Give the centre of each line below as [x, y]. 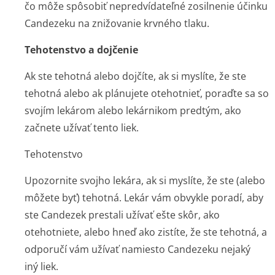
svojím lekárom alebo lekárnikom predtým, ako [133, 110]
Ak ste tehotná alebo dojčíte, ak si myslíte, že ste [135, 76]
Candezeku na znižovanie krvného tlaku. [117, 23]
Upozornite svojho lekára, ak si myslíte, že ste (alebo [145, 180]
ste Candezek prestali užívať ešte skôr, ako [122, 215]
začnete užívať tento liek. [82, 128]
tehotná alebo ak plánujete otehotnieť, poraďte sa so [147, 93]
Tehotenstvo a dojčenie [81, 50]
